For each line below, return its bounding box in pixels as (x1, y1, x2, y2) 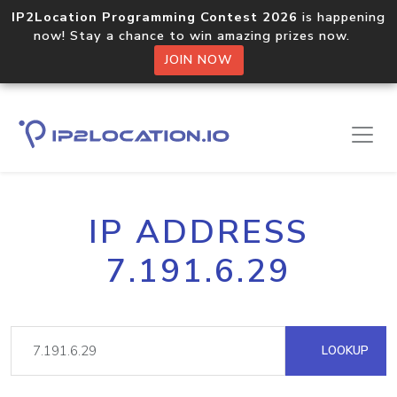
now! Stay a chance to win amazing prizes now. (34, 27, 363, 44)
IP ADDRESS (89, 210, 308, 254)
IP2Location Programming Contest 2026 (12, 8, 298, 26)
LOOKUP (318, 342, 369, 359)
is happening (298, 8, 385, 26)
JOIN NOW (164, 51, 233, 68)
